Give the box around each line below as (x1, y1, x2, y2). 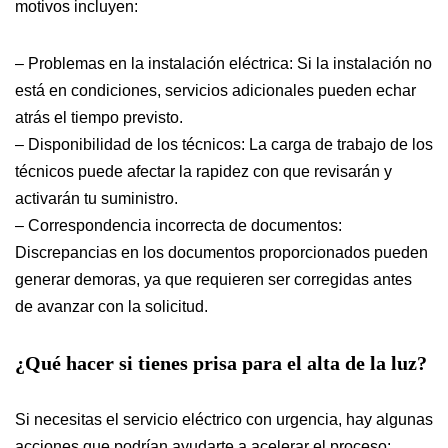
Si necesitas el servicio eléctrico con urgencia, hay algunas (15, 411, 433, 429)
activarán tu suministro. (15, 190, 178, 208)
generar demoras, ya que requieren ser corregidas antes (15, 271, 412, 289)
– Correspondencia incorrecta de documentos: (15, 217, 342, 235)
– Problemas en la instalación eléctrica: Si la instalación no (15, 55, 432, 73)
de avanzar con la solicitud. (15, 298, 208, 316)
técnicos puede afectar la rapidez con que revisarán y (15, 163, 392, 181)
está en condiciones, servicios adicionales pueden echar (15, 82, 416, 100)
